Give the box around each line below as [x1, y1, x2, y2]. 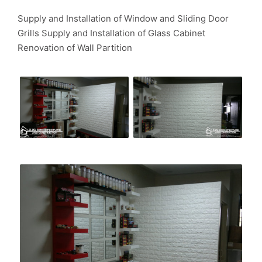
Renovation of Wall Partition [18, 42, 132, 53]
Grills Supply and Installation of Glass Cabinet [18, 27, 205, 39]
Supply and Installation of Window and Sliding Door [18, 12, 229, 24]
